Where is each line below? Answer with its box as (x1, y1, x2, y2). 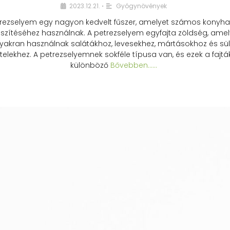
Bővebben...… (108, 60, 157, 70)
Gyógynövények (116, 2, 167, 10)
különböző (70, 60, 108, 70)
